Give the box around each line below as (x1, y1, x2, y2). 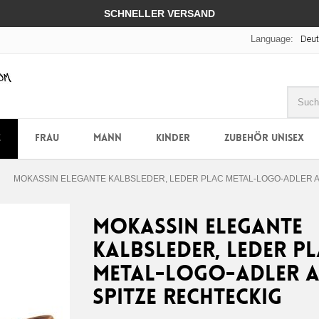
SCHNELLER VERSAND (104, 8, 215, 19)
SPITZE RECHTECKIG (92, 288, 282, 310)
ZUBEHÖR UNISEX (224, 133, 304, 144)
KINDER (156, 133, 190, 144)
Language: (251, 33, 293, 44)
